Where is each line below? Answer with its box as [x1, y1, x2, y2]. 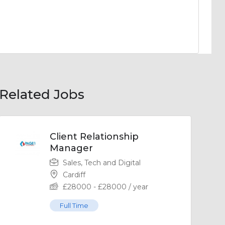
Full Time [59, 201, 88, 209]
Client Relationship [49, 131, 139, 142]
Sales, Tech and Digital [62, 158, 141, 167]
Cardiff [62, 170, 85, 179]
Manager [49, 143, 93, 154]
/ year [126, 182, 148, 191]
